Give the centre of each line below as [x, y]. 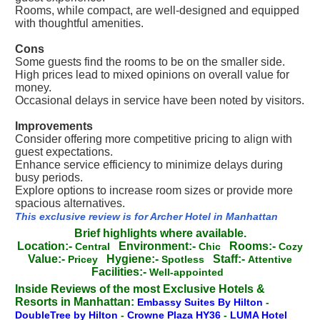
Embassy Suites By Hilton [201, 302]
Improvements [54, 126]
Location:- [45, 246]
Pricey [87, 259]
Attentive [273, 259]
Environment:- [157, 246]
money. [33, 87]
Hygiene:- [132, 259]
